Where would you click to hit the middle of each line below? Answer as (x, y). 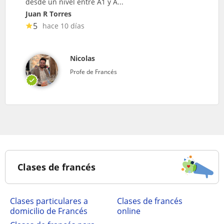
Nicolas (82, 58)
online (129, 211)
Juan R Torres (48, 13)
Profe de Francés (93, 71)
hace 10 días (63, 25)
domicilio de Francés (49, 211)
